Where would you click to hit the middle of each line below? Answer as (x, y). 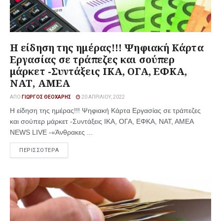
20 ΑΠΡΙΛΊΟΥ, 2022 (103, 97)
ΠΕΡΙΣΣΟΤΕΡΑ (39, 150)
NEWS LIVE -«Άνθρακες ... (51, 132)
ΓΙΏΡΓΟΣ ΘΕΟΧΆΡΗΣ (46, 97)
